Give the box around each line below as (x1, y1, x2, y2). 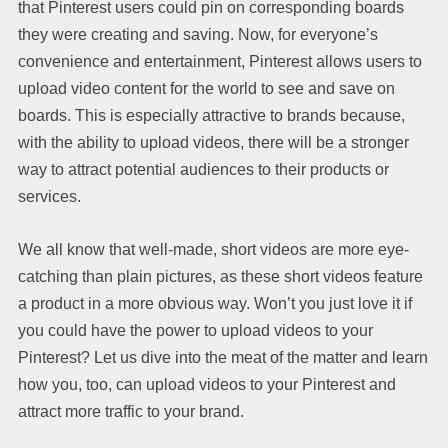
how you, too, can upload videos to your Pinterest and (18, 375, 396, 393)
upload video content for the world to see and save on (18, 79, 395, 97)
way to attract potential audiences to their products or (18, 160, 389, 178)
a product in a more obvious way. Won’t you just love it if (18, 294, 412, 312)
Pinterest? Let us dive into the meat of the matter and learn (18, 348, 428, 366)
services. (18, 187, 81, 205)
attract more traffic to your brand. (18, 402, 244, 420)
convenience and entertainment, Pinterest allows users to (18, 52, 422, 70)
